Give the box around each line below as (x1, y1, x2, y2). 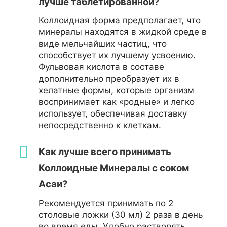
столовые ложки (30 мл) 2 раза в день (39, 209, 203, 220)
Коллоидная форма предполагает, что (39, 15, 201, 25)
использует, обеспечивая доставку (39, 108, 187, 119)
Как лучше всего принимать (39, 146, 171, 158)
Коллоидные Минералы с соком (39, 162, 189, 174)
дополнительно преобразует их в (39, 73, 179, 84)
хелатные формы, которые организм (39, 85, 194, 95)
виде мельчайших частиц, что (39, 38, 167, 49)
